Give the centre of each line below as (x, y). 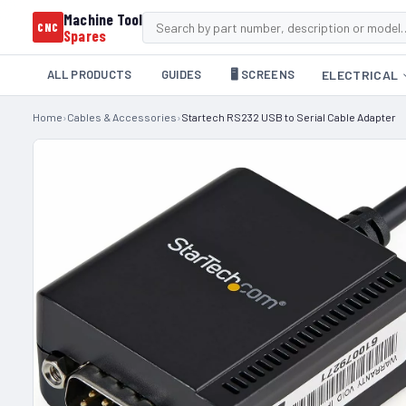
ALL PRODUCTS (90, 74)
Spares (85, 35)
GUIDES (181, 74)
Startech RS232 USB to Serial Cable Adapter (289, 117)
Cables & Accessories (122, 117)
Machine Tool (103, 19)
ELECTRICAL (360, 75)
